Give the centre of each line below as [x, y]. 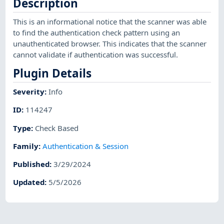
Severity [29, 91]
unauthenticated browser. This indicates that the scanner [110, 44]
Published [31, 164]
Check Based [57, 128]
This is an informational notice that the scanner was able [110, 22]
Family [26, 146]
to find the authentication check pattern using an [97, 33]
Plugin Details [52, 73]
